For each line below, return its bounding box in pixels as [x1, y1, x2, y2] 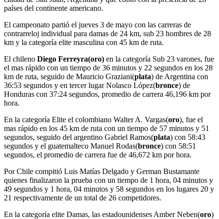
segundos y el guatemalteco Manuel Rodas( [4, 142, 138, 151]
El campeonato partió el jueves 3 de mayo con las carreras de [4, 21, 191, 29]
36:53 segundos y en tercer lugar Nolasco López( [4, 81, 155, 90]
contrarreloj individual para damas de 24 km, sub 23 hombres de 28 [4, 29, 211, 38]
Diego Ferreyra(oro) [37, 55, 104, 64]
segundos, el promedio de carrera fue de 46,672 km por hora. [4, 151, 192, 159]
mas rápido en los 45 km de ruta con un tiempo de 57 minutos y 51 [4, 124, 209, 133]
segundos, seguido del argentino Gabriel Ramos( [4, 133, 153, 142]
